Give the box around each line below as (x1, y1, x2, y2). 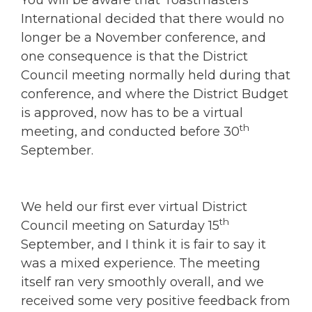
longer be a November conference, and (21, 29, 266, 45)
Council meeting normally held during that (21, 67, 290, 83)
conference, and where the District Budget (21, 86, 288, 102)
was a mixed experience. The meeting (21, 255, 260, 271)
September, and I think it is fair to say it (21, 236, 266, 252)
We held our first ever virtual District (21, 198, 247, 214)
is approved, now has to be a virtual (21, 104, 243, 120)
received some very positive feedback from (21, 292, 290, 309)
